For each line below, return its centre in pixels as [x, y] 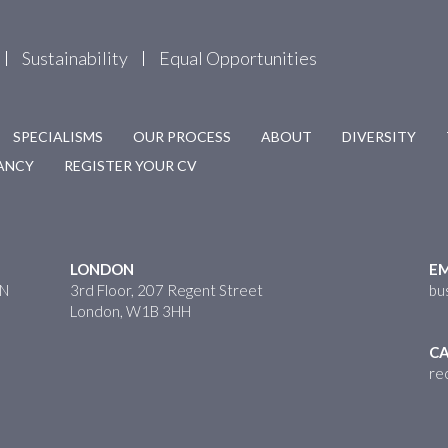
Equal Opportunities [238, 58]
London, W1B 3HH [131, 311]
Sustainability [75, 58]
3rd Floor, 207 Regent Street [167, 290]
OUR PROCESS [182, 136]
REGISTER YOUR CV [130, 165]
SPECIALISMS [58, 136]
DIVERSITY [379, 136]
